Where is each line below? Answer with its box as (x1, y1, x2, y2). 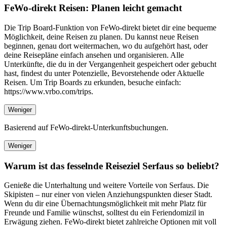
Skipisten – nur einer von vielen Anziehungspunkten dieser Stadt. (4, 190, 212, 199)
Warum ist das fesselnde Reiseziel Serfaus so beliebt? (4, 160, 219, 171)
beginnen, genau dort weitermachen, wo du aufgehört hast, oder (4, 41, 208, 50)
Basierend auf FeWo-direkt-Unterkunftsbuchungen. (4, 123, 168, 132)
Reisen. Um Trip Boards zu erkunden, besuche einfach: (4, 78, 181, 87)
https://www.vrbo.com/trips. (4, 87, 93, 96)
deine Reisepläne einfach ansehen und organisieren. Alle (4, 50, 184, 59)
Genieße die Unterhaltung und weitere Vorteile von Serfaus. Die (4, 181, 209, 190)
